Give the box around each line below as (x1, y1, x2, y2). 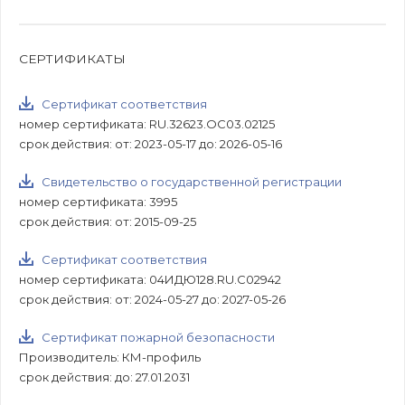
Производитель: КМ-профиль (19, 349, 201, 364)
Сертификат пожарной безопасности (42, 329, 275, 344)
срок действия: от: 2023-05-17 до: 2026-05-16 (19, 136, 282, 151)
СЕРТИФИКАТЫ (19, 51, 126, 66)
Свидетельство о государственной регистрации (42, 174, 342, 189)
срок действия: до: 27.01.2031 (19, 369, 190, 384)
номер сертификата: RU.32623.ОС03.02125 (19, 116, 275, 131)
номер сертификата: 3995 (19, 193, 177, 209)
